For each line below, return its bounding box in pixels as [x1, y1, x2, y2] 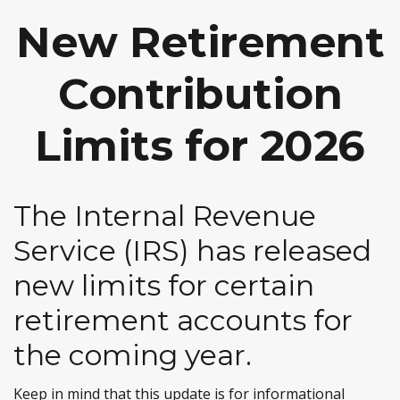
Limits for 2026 [35, 120, 365, 171]
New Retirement [16, 16, 384, 68]
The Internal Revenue [13, 198, 316, 233]
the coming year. [13, 337, 252, 372]
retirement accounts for [13, 303, 353, 337]
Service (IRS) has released [13, 233, 371, 268]
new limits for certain [13, 268, 314, 303]
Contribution [58, 68, 342, 120]
